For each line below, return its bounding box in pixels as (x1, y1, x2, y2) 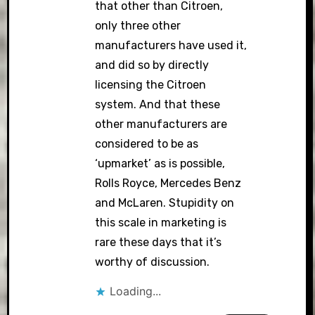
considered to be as (94, 137, 198, 150)
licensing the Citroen (94, 78, 206, 91)
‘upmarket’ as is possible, (94, 157, 225, 170)
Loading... (109, 284, 161, 298)
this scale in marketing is (94, 216, 226, 229)
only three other (94, 19, 181, 32)
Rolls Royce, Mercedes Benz (94, 176, 241, 190)
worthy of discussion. (94, 255, 210, 269)
